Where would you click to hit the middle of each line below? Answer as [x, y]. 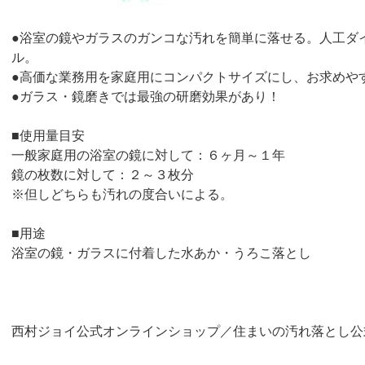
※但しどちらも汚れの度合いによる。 [122, 195]
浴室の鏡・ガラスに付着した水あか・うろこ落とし [161, 253]
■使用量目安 [48, 136]
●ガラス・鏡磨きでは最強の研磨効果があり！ [146, 97]
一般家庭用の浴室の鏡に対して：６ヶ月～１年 [148, 156]
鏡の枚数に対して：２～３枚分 [103, 175]
